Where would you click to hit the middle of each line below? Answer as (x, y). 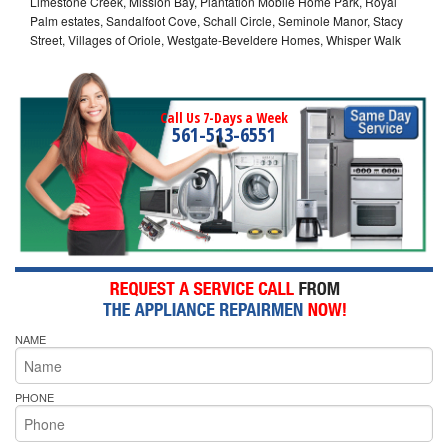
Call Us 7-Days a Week (224, 117)
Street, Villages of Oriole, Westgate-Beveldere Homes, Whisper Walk (215, 39)
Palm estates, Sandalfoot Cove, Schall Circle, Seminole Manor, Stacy (216, 20)
